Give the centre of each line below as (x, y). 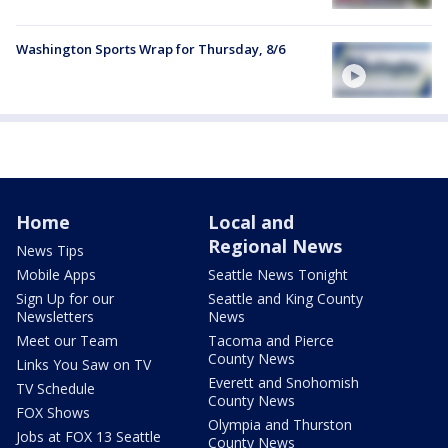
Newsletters (55, 316)
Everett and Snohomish (283, 382)
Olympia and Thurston (280, 424)
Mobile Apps (56, 274)
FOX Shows (53, 412)
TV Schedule (55, 388)
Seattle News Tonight (278, 274)
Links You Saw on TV (83, 364)
